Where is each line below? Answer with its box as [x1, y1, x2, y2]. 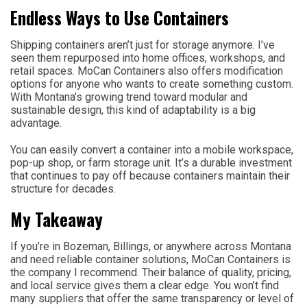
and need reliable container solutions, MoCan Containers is [10, 252, 291, 266]
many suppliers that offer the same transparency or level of [10, 291, 294, 305]
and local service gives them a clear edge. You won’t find [10, 278, 279, 292]
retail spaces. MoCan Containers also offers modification [10, 64, 283, 77]
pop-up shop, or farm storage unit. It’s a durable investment [10, 156, 292, 169]
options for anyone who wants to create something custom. [10, 77, 293, 90]
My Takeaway [10, 206, 103, 232]
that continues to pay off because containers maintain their [10, 169, 290, 182]
